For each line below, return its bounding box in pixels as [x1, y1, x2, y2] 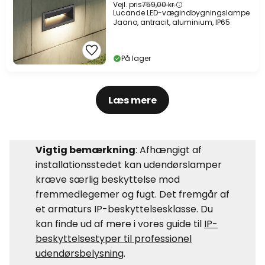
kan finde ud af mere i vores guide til [35, 217, 204, 231]
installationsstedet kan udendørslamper [35, 158, 222, 172]
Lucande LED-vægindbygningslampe [113, 8, 250, 18]
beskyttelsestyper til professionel [35, 232, 192, 246]
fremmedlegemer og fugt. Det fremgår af [35, 188, 230, 202]
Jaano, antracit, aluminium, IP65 [113, 17, 230, 28]
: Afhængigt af [135, 143, 202, 157]
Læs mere [108, 93, 157, 107]
